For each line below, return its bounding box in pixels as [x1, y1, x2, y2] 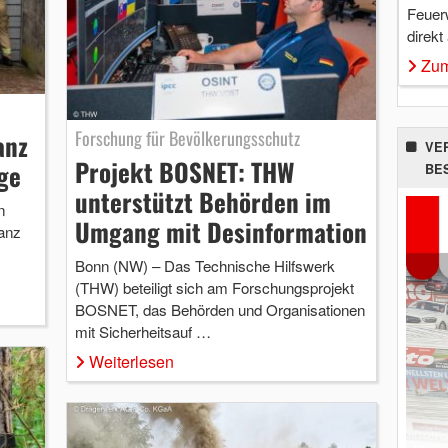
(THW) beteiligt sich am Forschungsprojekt [74, 276, 354, 298]
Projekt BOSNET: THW [74, 152, 294, 190]
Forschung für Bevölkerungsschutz [74, 124, 300, 151]
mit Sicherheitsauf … [74, 320, 211, 342]
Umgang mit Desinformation [74, 212, 367, 250]
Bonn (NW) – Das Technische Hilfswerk [74, 254, 335, 276]
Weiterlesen [88, 349, 174, 373]
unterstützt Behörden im [74, 182, 331, 220]
